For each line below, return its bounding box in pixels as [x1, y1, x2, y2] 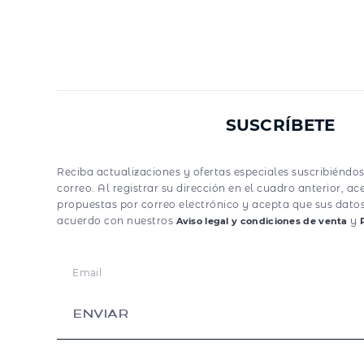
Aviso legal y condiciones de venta [175, 214, 348, 227]
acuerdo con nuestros [57, 214, 176, 227]
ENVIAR [73, 305, 128, 322]
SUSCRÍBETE [225, 115, 336, 135]
